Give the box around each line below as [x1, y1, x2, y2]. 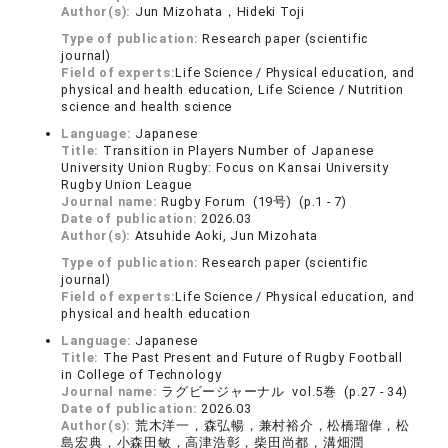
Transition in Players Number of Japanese [102, 143, 375, 158]
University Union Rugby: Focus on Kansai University [61, 160, 389, 175]
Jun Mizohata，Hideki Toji [134, 4, 305, 19]
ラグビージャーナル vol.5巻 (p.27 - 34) [161, 384, 408, 399]
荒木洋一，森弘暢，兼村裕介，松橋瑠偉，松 [134, 418, 410, 433]
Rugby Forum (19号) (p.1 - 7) [161, 194, 348, 209]
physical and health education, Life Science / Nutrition [61, 82, 405, 97]
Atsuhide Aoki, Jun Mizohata [134, 228, 319, 243]
